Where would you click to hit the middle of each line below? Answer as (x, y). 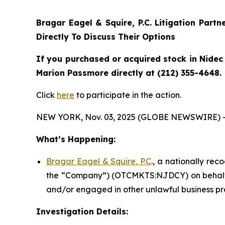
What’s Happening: (76, 139)
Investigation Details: (82, 211)
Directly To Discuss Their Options (106, 36)
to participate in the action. (128, 95)
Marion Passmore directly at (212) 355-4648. (129, 73)
